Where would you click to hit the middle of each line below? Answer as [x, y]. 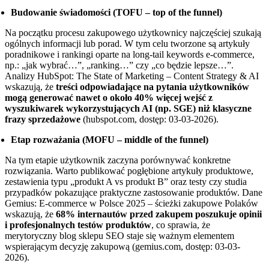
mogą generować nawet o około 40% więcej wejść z [109, 98]
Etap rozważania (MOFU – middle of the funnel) [110, 140]
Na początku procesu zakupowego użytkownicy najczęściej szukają [133, 33]
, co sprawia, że [181, 225]
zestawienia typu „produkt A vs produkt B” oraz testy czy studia [126, 182]
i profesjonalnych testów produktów [78, 225]
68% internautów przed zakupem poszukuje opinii [159, 214]
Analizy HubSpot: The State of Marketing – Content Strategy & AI [132, 76]
